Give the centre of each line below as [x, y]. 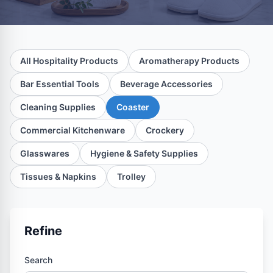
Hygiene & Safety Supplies [144, 153]
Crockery [165, 130]
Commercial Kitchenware [73, 130]
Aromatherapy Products [189, 61]
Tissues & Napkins [58, 176]
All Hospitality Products [69, 61]
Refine [43, 231]
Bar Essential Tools [60, 84]
